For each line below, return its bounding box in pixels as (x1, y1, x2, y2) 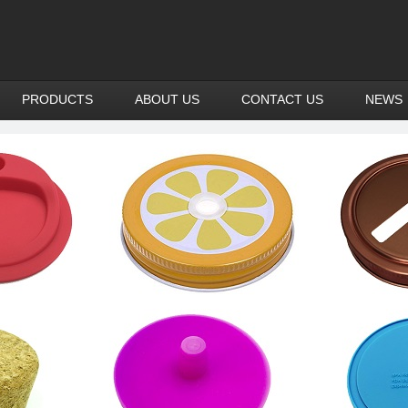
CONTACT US (241, 92, 323, 107)
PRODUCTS (22, 92, 93, 107)
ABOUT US (135, 92, 199, 107)
